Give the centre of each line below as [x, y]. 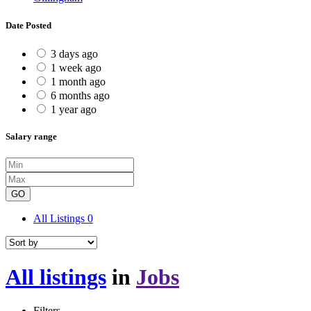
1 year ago [74, 109]
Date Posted [28, 25]
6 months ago [80, 95]
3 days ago [74, 53]
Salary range [31, 136]
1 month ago [78, 81]
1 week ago [76, 67]
